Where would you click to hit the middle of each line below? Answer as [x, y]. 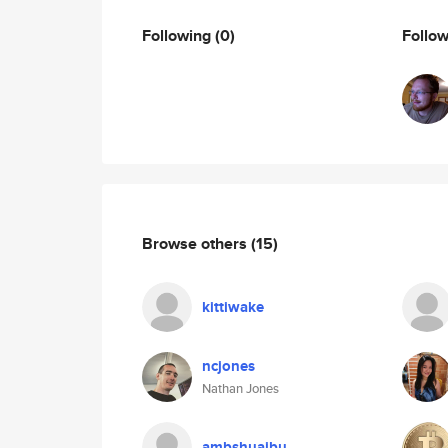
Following [178, 35]
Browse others [196, 243]
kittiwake [233, 307]
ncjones [228, 366]
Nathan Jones [240, 388]
